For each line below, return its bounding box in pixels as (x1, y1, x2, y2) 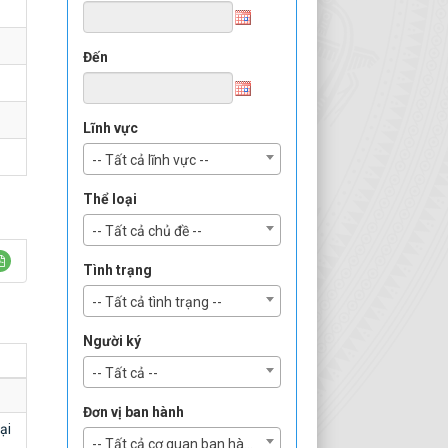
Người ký (83, 333, 141, 349)
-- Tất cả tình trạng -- (92, 294, 222, 310)
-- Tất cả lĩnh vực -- (92, 152, 209, 168)
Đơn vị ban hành (83, 404, 184, 420)
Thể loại (83, 191, 137, 207)
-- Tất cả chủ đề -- (92, 223, 202, 239)
